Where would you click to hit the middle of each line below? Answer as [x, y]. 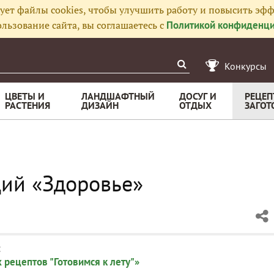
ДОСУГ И [198, 96]
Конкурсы [246, 66]
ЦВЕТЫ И [25, 96]
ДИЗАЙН [100, 105]
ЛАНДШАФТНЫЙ [118, 96]
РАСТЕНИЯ [28, 105]
